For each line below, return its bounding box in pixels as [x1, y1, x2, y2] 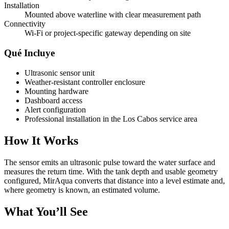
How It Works [4, 133, 78, 147]
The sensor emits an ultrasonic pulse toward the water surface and [4, 157, 215, 167]
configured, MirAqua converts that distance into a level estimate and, [4, 176, 225, 185]
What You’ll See [4, 204, 88, 218]
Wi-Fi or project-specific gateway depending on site [25, 29, 191, 38]
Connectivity [4, 19, 45, 29]
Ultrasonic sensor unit [25, 68, 95, 77]
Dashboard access [25, 96, 82, 105]
